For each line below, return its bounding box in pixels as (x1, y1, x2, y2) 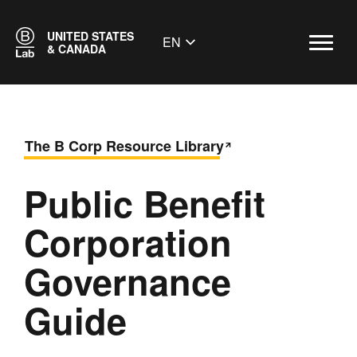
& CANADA (46, 41, 106, 57)
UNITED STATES (46, 28, 134, 44)
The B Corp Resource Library (25, 135, 224, 156)
